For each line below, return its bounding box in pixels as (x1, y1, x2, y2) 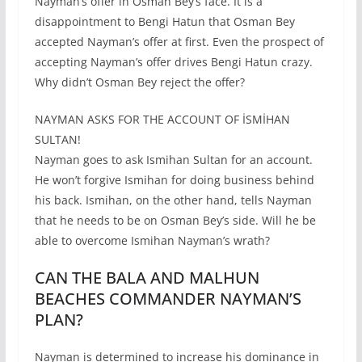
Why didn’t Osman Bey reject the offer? (34, 74, 245, 90)
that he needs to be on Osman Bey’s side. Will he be (34, 213, 316, 229)
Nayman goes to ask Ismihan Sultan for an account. (34, 152, 313, 168)
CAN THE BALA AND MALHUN (34, 267, 259, 289)
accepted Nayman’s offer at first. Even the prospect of (34, 34, 324, 50)
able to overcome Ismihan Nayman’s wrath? (34, 233, 270, 249)
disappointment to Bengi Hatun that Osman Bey (34, 14, 295, 30)
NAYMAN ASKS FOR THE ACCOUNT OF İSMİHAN (34, 112, 290, 128)
